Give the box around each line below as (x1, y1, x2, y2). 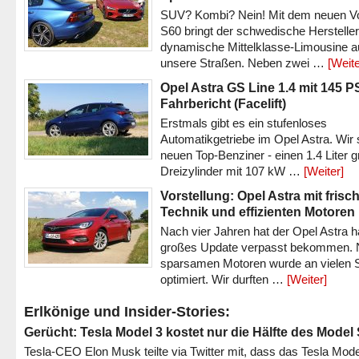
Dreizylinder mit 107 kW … (160, 164, 304, 178)
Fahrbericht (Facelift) (160, 96, 286, 111)
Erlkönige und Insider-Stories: (24, 304, 230, 320)
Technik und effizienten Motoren (160, 204, 355, 219)
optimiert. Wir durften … (160, 272, 287, 286)
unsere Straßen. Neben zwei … (160, 56, 328, 70)
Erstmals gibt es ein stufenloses (160, 116, 327, 130)
